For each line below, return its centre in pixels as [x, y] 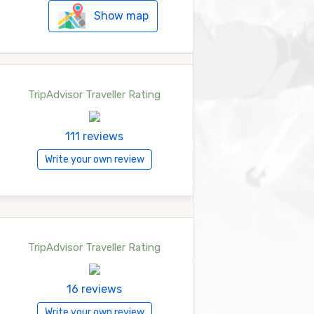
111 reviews [94, 136]
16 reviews [94, 289]
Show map [121, 16]
